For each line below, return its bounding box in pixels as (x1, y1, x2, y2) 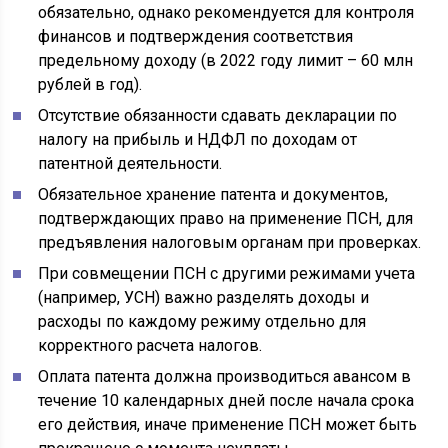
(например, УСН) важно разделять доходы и (38, 287, 370, 307)
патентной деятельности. (38, 153, 223, 173)
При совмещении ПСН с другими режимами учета (38, 263, 416, 283)
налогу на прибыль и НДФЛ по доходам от (38, 129, 358, 149)
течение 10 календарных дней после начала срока (38, 390, 415, 410)
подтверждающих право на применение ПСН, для (38, 208, 414, 228)
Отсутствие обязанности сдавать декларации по (38, 105, 398, 125)
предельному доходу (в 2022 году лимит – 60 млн (38, 50, 414, 70)
